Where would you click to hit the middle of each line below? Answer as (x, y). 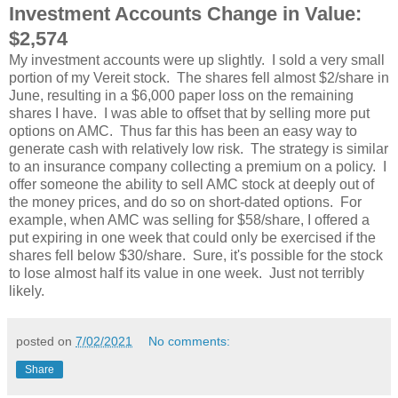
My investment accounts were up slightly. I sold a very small (197, 60)
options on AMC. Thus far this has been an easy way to (183, 131)
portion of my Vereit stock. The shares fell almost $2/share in (199, 77)
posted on (46, 341)
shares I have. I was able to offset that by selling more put (189, 113)
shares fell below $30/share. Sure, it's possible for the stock (196, 255)
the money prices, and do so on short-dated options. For (185, 202)
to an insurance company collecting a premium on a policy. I (198, 166)
